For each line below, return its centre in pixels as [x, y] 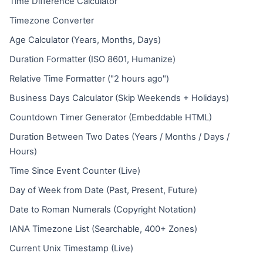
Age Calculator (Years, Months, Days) [85, 40]
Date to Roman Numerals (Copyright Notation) [103, 210]
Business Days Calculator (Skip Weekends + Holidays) [119, 98]
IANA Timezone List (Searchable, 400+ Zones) [103, 229]
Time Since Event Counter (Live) [75, 171]
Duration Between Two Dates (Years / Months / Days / [119, 137]
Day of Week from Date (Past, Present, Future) [103, 190]
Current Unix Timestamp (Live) [71, 248]
